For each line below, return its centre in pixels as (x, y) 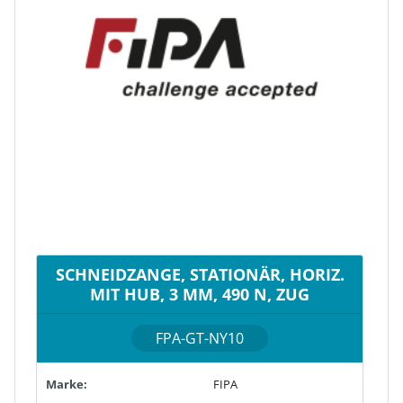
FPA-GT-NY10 (200, 338)
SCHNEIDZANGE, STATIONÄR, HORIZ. (200, 273)
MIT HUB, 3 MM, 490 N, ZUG (200, 293)
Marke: (67, 384)
